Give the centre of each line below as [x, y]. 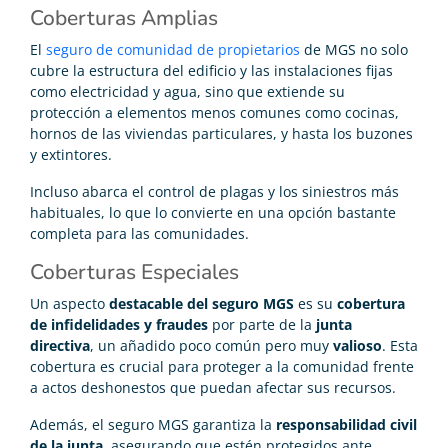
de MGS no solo [354, 50]
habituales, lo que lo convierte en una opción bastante [213, 213]
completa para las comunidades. [139, 234]
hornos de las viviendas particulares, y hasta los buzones [221, 134]
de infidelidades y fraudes [119, 325]
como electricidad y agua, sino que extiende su [187, 92]
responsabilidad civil [346, 425]
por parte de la [262, 325]
